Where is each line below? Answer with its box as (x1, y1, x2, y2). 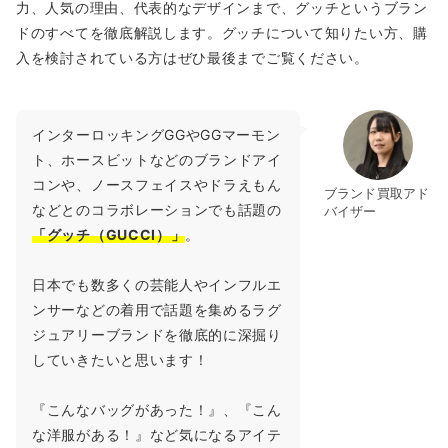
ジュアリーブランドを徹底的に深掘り (32, 325, 282, 343)
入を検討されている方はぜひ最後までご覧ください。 (16, 48, 369, 66)
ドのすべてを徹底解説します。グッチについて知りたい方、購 (16, 23, 428, 41)
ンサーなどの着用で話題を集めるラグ (32, 300, 282, 318)
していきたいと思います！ (32, 350, 209, 368)
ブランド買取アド (323, 184, 430, 201)
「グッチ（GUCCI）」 (32, 225, 186, 243)
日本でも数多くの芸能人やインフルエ (32, 275, 282, 293)
